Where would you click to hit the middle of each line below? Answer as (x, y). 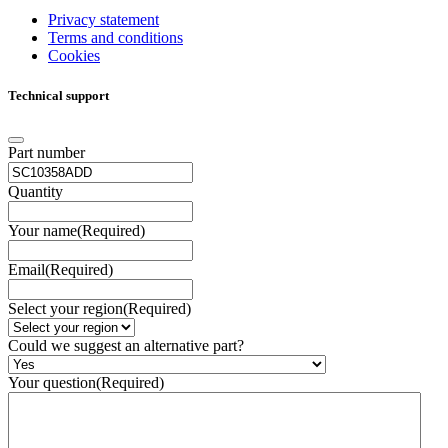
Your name (42, 230)
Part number (46, 152)
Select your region (65, 308)
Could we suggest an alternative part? (126, 345)
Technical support (58, 95)
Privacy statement (103, 20)
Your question (52, 382)
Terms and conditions (115, 38)
